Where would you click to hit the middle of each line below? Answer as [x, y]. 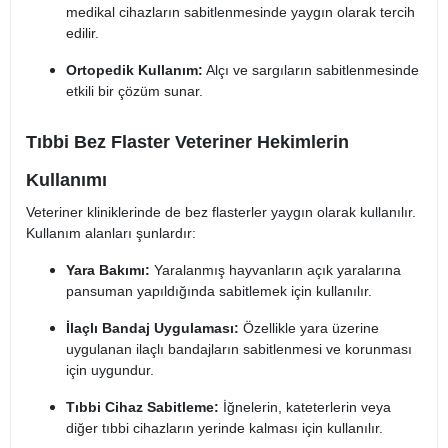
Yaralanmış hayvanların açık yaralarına [275, 270]
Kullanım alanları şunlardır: [111, 233]
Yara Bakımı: [108, 270]
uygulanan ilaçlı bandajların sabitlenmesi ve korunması [239, 349]
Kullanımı [66, 180]
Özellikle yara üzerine [309, 328]
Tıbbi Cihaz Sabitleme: [142, 407]
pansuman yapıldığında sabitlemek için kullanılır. [219, 291]
